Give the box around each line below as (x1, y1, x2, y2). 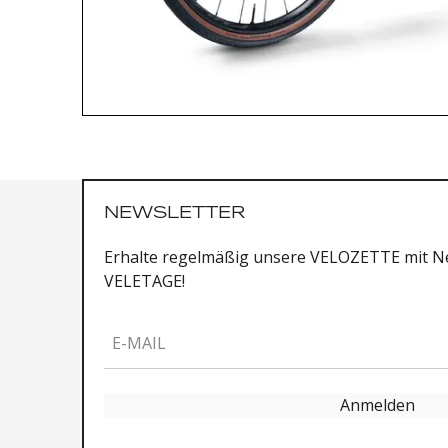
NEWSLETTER (104, 204, 245, 221)
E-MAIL (112, 332, 166, 354)
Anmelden (340, 394, 415, 416)
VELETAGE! (104, 270, 185, 292)
